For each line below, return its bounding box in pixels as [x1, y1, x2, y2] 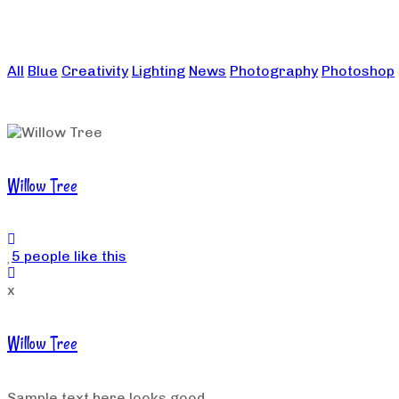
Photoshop [322, 61, 395, 79]
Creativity [61, 61, 128, 79]
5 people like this [12, 248, 126, 265]
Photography [230, 61, 318, 79]
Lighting [132, 61, 185, 79]
